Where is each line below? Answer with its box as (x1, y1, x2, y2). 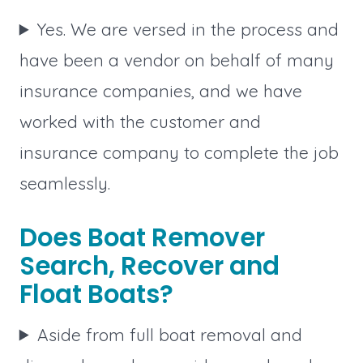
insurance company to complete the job (19, 141, 339, 163)
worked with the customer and (19, 110, 261, 132)
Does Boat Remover (19, 219, 265, 255)
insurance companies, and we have (19, 79, 302, 101)
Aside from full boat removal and (37, 323, 303, 345)
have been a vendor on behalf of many (19, 49, 334, 70)
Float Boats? (19, 275, 173, 312)
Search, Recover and (19, 247, 280, 284)
